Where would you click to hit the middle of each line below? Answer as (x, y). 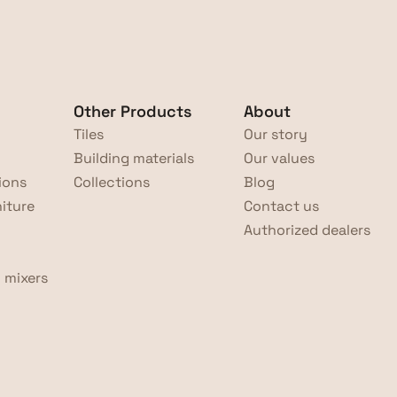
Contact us (282, 206)
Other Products (132, 111)
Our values (280, 158)
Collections (111, 182)
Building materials (133, 158)
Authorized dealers (307, 230)
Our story (276, 134)
